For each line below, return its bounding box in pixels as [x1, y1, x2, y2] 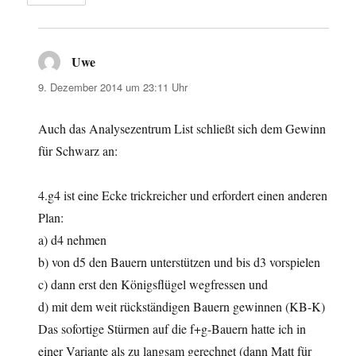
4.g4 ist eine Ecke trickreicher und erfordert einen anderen [38, 187, 328, 204]
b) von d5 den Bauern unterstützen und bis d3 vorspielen [38, 253, 321, 271]
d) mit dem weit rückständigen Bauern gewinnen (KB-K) [38, 298, 326, 315]
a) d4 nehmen [38, 231, 107, 249]
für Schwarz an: [38, 142, 118, 160]
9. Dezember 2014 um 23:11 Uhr [38, 79, 188, 95]
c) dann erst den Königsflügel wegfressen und [38, 276, 269, 293]
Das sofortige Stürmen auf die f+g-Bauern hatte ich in [38, 320, 307, 338]
